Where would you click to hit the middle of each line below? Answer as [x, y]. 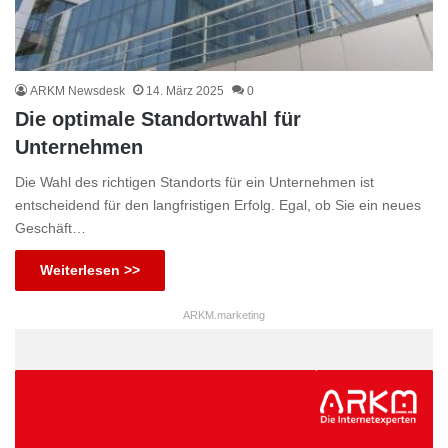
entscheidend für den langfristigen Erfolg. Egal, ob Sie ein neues [218, 205]
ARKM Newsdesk [77, 91]
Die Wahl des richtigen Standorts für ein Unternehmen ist [194, 182]
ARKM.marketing [224, 315]
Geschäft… [50, 228]
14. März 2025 [185, 91]
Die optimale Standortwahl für [158, 119]
